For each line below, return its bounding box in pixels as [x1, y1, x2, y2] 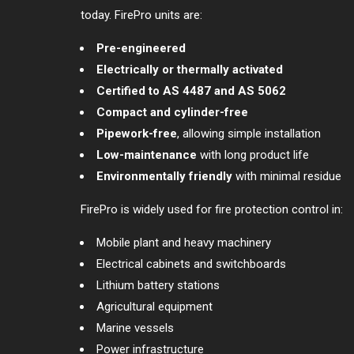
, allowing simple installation [177, 126, 321, 141]
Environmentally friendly [96, 168, 232, 183]
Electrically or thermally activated [96, 62, 283, 77]
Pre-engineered [96, 40, 186, 55]
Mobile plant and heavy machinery [96, 235, 271, 250]
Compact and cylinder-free [96, 104, 248, 119]
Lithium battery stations [96, 277, 220, 292]
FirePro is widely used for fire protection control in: [81, 201, 343, 217]
